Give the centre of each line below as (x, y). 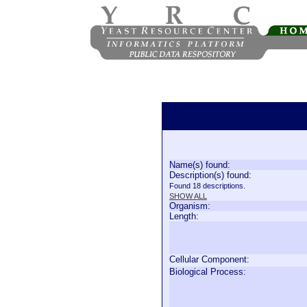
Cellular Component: (209, 259)
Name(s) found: (200, 165)
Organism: (190, 206)
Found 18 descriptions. (207, 186)
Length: (184, 216)
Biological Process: (208, 272)
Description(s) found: (210, 175)
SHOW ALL (188, 196)
